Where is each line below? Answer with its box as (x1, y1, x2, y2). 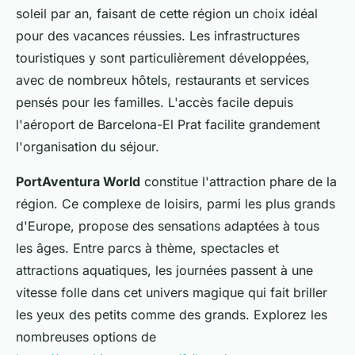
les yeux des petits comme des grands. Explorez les (16, 307, 327, 323)
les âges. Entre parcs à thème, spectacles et (16, 240, 279, 256)
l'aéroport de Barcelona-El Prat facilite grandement (16, 116, 320, 132)
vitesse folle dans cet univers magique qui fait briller (16, 284, 327, 300)
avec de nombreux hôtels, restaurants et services (16, 72, 309, 88)
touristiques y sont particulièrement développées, (16, 50, 310, 66)
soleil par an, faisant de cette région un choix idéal (16, 6, 318, 21)
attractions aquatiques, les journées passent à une (16, 262, 313, 278)
